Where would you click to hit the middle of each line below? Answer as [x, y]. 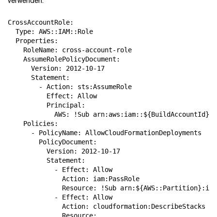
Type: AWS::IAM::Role [50, 31]
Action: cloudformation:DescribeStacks [107, 206]
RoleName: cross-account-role [70, 50]
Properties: [33, 41]
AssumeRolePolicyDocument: [64, 59]
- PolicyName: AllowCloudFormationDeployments [105, 133]
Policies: [33, 124]
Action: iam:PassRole [74, 179]
